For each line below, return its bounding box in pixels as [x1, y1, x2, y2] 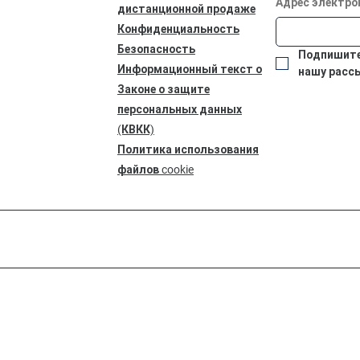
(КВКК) [117, 122, 154, 136]
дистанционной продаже [117, 2, 256, 15]
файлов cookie [117, 162, 194, 176]
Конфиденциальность [117, 22, 239, 35]
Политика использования [117, 142, 259, 156]
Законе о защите [117, 82, 210, 96]
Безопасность [117, 42, 195, 55]
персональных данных [117, 102, 242, 116]
